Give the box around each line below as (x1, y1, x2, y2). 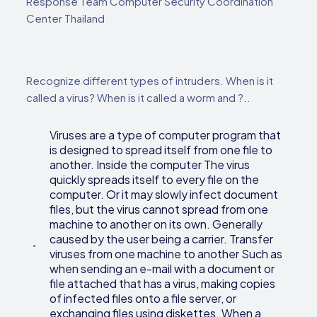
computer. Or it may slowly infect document (50, 187, 279, 202)
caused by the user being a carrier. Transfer (50, 231, 274, 247)
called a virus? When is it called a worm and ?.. (26, 91, 251, 105)
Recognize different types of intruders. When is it (26, 74, 274, 88)
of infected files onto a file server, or (50, 291, 237, 306)
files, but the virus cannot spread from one (50, 202, 269, 217)
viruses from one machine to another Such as (50, 246, 283, 262)
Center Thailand (26, 11, 105, 25)
